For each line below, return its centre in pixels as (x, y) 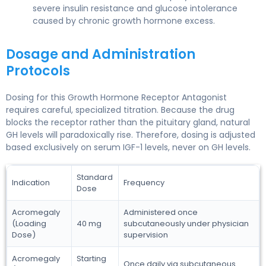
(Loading (29, 223)
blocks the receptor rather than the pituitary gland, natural (128, 122)
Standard (95, 177)
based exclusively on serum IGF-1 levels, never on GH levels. (128, 147)
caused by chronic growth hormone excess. (124, 20)
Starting (91, 258)
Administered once (161, 212)
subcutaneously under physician (186, 223)
